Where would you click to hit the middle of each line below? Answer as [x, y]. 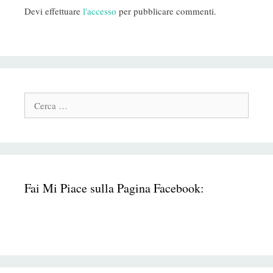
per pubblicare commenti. [166, 11]
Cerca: [38, 99]
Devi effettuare [54, 11]
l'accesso [100, 11]
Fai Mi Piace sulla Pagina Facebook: [114, 188]
